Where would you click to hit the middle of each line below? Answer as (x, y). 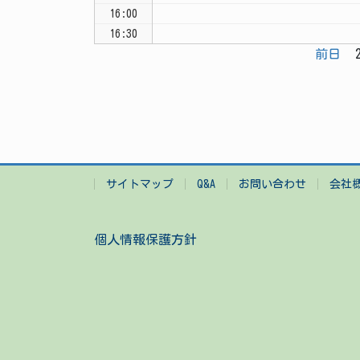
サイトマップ (140, 184)
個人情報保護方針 (145, 239)
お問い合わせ (272, 184)
